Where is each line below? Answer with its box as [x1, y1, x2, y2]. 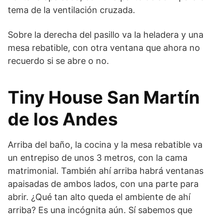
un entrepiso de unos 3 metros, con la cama [8, 152, 187, 163]
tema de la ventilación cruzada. [8, 4, 135, 15]
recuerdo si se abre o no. [8, 55, 109, 66]
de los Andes [8, 108, 118, 130]
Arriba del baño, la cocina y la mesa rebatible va [8, 139, 202, 150]
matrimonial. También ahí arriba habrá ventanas [8, 165, 203, 176]
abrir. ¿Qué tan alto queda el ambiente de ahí [8, 191, 190, 202]
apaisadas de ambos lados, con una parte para [8, 178, 199, 189]
